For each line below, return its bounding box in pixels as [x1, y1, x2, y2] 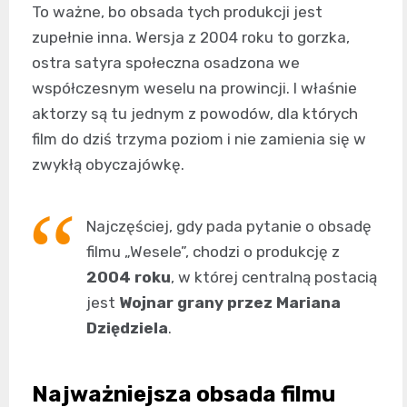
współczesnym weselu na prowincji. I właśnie [32, 79, 357, 98]
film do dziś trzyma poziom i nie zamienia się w [32, 130, 366, 149]
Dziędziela [86, 319, 168, 338]
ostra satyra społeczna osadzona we [32, 54, 300, 73]
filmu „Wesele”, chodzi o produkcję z [86, 243, 340, 262]
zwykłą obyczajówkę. [32, 155, 184, 174]
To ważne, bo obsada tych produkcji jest [32, 3, 323, 22]
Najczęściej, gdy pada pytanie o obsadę [86, 217, 372, 236]
